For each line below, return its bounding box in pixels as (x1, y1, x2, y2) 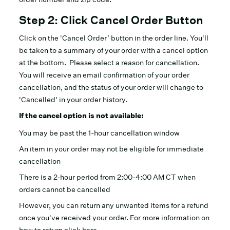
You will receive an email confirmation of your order (19, 70, 190, 80)
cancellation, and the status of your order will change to (19, 83, 204, 92)
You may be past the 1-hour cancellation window (19, 128, 182, 138)
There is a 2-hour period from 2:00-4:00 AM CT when (19, 172, 196, 182)
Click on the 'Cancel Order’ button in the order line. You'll (19, 33, 209, 43)
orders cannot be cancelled (19, 185, 112, 194)
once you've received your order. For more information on (19, 213, 210, 222)
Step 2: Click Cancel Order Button (19, 13, 206, 27)
